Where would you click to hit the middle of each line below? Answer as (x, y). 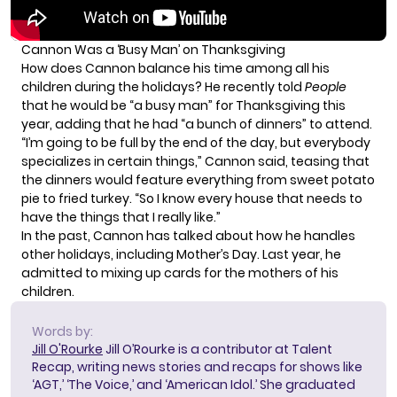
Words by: (62, 332)
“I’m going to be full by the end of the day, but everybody (196, 143)
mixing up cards (151, 273)
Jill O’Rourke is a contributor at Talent (218, 350)
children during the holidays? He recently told (163, 87)
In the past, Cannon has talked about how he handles (188, 236)
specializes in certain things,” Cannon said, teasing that (195, 162)
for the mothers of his (270, 273)
